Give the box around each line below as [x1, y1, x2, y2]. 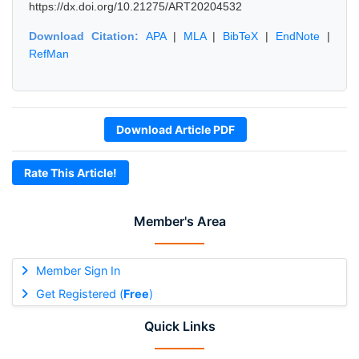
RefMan [29, 47, 69, 60]
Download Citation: [29, 30, 146, 42]
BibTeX [223, 30, 259, 42]
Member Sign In [35, 264, 120, 277]
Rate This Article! [24, 166, 117, 179]
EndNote [276, 30, 321, 42]
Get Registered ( [35, 287, 123, 301]
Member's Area [133, 213, 226, 229]
